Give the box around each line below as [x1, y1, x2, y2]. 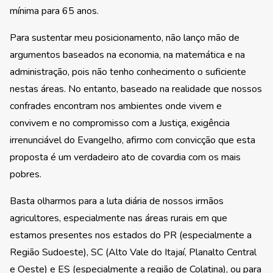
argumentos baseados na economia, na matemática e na [10, 48, 245, 62]
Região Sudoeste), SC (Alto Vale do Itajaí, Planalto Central [10, 246, 257, 260]
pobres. [10, 168, 41, 182]
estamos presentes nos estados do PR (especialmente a [10, 229, 252, 243]
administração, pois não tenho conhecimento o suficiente [10, 65, 246, 79]
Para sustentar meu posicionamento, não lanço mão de [10, 31, 239, 45]
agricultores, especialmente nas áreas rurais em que [10, 211, 227, 225]
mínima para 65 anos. [10, 4, 99, 18]
